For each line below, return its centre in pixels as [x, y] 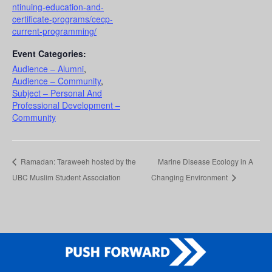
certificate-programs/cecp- [63, 19]
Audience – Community [56, 81]
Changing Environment [190, 177]
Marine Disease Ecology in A [205, 161]
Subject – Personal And [57, 93]
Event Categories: [49, 54]
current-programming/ [54, 31]
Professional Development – [66, 105]
